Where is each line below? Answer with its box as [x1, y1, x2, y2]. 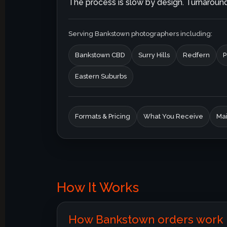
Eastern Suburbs [75, 72, 127, 80]
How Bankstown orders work [68, 212, 223, 226]
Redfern [183, 51, 210, 59]
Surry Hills [138, 51, 170, 59]
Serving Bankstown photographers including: [68, 29, 212, 37]
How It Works [57, 179, 139, 195]
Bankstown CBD [75, 51, 125, 59]
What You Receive [143, 112, 203, 120]
